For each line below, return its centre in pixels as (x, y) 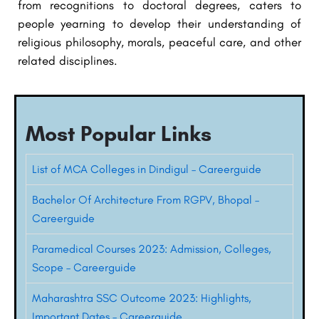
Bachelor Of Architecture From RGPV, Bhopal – (146, 199)
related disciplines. (68, 60)
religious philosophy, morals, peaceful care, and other (159, 42)
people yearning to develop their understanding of (159, 23)
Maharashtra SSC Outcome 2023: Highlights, (142, 298)
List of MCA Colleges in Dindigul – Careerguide (147, 169)
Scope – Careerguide (84, 267)
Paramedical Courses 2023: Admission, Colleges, (152, 249)
